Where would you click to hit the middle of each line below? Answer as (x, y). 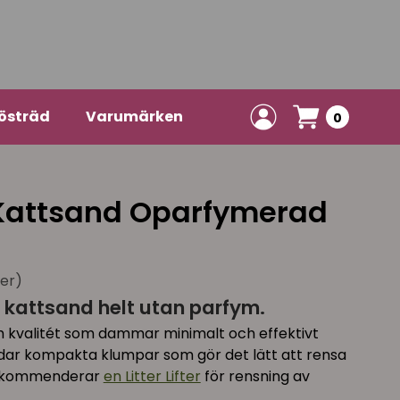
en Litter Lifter (152, 376)
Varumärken (134, 117)
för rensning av (255, 376)
